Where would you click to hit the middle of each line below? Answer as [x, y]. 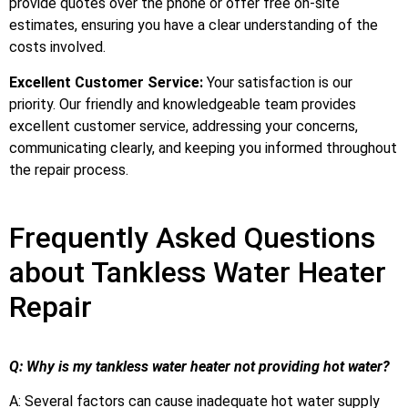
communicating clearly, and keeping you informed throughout [203, 148]
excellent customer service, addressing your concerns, [184, 126]
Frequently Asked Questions [192, 237]
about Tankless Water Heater [198, 272]
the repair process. [69, 169]
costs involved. [57, 47]
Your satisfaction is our [278, 82]
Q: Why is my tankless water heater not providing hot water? [199, 366]
